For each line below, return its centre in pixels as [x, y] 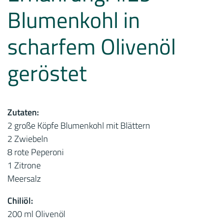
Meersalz [24, 179]
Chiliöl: [20, 201]
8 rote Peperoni [36, 152]
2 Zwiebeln [28, 139]
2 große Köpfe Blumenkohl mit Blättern [79, 125]
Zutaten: [23, 112]
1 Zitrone [24, 165]
